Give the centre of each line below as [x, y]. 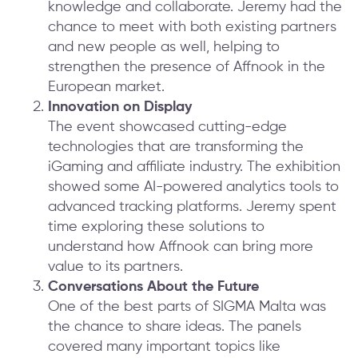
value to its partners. [115, 267]
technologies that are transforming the [176, 147]
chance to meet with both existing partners [192, 28]
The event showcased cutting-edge [167, 127]
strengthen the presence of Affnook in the [187, 68]
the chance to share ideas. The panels [175, 327]
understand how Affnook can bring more [181, 247]
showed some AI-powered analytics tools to [193, 187]
